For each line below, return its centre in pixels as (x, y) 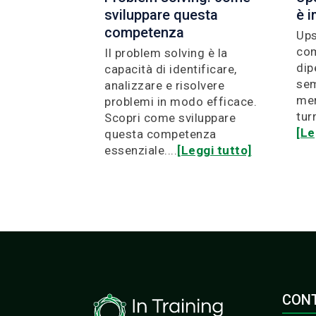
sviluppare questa (161, 14)
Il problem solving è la (166, 53)
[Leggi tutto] (214, 150)
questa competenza (160, 134)
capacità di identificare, (171, 69)
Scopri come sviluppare (170, 117)
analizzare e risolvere (164, 85)
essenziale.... (141, 150)
